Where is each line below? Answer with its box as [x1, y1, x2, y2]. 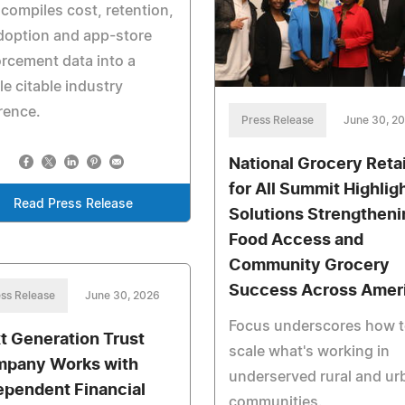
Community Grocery [228, 257, 390, 274]
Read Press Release [13, 197, 133, 211]
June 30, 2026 [85, 289, 160, 301]
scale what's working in [228, 344, 390, 359]
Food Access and [228, 231, 363, 249]
